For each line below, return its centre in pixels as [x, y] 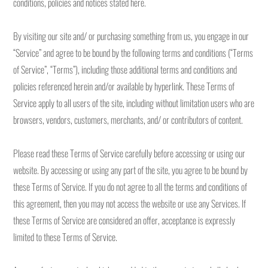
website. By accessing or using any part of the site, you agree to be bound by [131, 170]
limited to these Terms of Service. [66, 237]
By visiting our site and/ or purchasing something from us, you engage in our [131, 36]
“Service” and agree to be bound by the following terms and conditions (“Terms [133, 53]
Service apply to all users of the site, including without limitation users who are [134, 103]
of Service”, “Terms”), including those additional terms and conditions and [125, 69]
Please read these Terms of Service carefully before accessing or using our [130, 153]
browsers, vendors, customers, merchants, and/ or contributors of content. [128, 120]
